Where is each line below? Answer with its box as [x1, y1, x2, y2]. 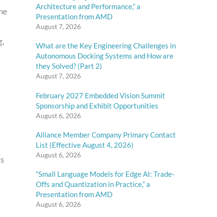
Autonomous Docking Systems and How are [36, 51, 173, 61]
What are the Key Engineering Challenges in [36, 41, 176, 50]
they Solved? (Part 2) [36, 62, 102, 71]
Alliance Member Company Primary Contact [36, 130, 176, 139]
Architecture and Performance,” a [36, 1, 140, 11]
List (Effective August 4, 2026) [36, 140, 134, 149]
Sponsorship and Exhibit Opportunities [36, 101, 158, 110]
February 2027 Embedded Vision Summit [36, 91, 165, 100]
